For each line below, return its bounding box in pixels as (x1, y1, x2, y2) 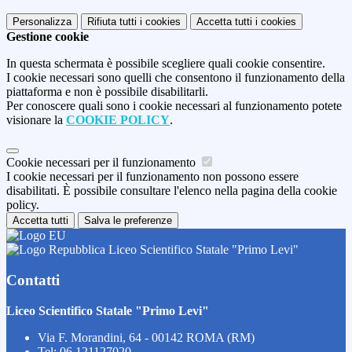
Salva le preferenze (84, 214, 172, 227)
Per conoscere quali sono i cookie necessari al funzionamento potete (6, 99, 342, 113)
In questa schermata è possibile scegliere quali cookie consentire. (6, 57, 325, 71)
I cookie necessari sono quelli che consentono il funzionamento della (6, 71, 345, 85)
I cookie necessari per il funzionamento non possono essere (6, 170, 299, 184)
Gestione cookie (6, 30, 89, 44)
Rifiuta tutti (87, 16, 137, 28)
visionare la (6, 113, 66, 127)
